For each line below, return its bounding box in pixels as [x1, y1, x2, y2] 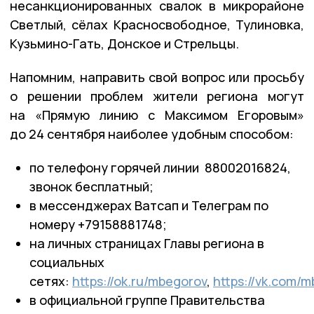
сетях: [29, 272, 72, 289]
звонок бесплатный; [29, 177, 153, 195]
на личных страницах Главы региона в [29, 234, 264, 252]
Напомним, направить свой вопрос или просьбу [10, 68, 304, 86]
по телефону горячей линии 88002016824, [29, 158, 291, 176]
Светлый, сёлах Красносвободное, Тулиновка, [10, 15, 304, 33]
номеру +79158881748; [29, 215, 167, 233]
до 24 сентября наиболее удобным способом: [10, 125, 294, 142]
